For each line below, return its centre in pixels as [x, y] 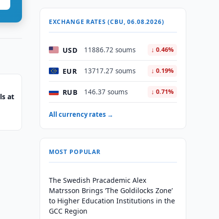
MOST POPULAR [75, 152]
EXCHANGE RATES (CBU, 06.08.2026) [106, 22]
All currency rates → [81, 114]
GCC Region [68, 211]
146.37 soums [106, 92]
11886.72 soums [109, 50]
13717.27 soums [109, 71]
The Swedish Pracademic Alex [97, 180]
